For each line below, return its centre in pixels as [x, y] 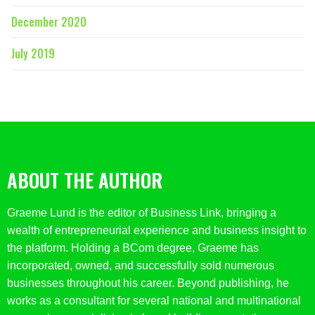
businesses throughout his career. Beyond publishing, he [148, 283]
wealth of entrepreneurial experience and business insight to [157, 231]
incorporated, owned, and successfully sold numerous [141, 266]
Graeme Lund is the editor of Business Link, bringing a [142, 213]
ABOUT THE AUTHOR [85, 180]
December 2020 [49, 21]
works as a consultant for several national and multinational [154, 301]
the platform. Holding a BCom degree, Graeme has [133, 248]
